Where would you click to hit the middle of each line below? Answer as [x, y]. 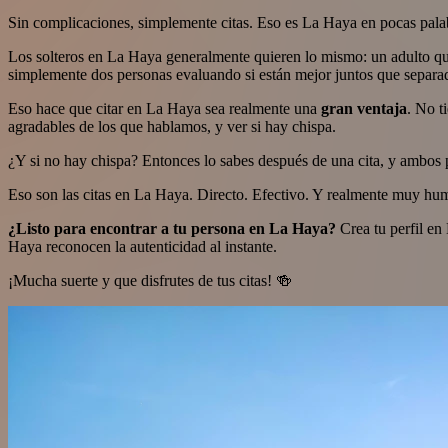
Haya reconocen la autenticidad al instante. [142, 247]
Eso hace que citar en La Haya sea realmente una [164, 109]
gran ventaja [364, 109]
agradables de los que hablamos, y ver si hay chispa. [172, 127]
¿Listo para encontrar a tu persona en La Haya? [172, 229]
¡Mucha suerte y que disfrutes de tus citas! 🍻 [150, 281]
